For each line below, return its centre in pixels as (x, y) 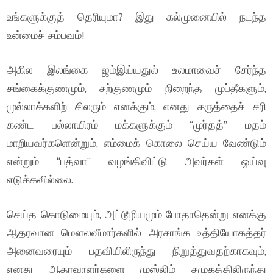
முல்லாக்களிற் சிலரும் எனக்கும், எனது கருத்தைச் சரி (136, 106)
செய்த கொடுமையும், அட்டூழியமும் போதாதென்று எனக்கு (136, 214)
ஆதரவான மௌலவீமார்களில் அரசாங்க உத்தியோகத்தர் (136, 232)
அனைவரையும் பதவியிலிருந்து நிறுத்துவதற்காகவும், (136, 251)
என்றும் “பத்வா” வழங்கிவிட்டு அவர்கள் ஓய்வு (136, 161)
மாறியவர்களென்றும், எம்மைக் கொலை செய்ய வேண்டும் (136, 143)
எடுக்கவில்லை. (40, 179)
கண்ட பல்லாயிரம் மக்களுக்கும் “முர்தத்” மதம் (136, 125)
